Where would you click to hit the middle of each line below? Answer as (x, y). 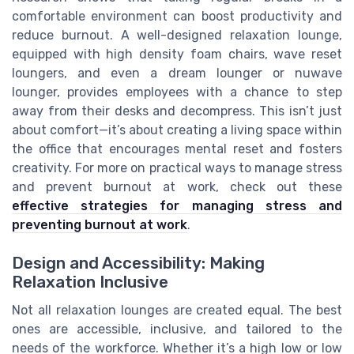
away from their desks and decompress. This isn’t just (177, 111)
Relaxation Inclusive (90, 282)
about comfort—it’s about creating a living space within (177, 130)
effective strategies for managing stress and (177, 205)
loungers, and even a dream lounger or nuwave (177, 73)
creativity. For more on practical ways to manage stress (177, 168)
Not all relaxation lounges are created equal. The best (177, 310)
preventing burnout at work (100, 224)
